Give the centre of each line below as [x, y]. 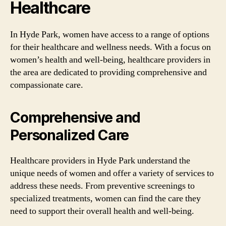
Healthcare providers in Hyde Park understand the [100, 161]
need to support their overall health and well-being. [102, 211]
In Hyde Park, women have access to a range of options [110, 35]
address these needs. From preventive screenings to [102, 186]
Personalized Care [70, 135]
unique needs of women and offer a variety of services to [112, 173]
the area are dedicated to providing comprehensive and [108, 72]
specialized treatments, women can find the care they [105, 199]
